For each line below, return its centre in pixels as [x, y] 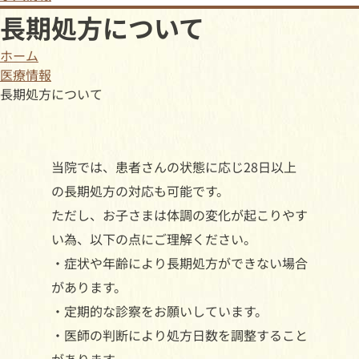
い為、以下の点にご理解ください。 [154, 239]
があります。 [89, 287]
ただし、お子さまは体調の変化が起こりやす [179, 215]
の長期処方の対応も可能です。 [140, 191]
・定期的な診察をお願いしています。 [159, 311]
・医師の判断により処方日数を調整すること [179, 335]
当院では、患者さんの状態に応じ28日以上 [174, 167]
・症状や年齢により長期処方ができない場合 [179, 263]
